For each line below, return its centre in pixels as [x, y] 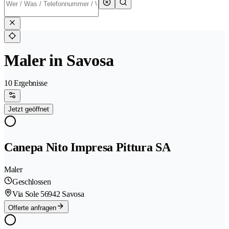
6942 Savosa [64, 194]
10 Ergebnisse [26, 83]
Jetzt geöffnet [29, 109]
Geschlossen [32, 182]
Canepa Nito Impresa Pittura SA [87, 147]
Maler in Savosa [59, 61]
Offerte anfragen [32, 208]
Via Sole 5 [28, 194]
